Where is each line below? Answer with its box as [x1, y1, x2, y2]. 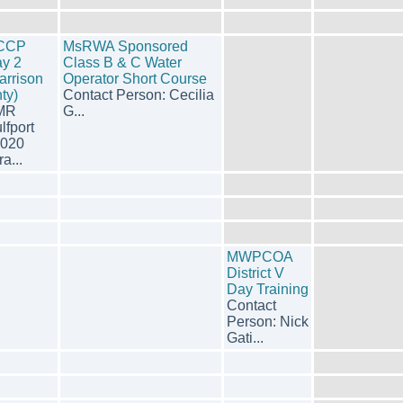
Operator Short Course [63, 71, 207, 86]
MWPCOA [227, 249, 292, 264]
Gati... [227, 330, 264, 345]
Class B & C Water [63, 55, 182, 70]
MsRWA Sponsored [63, 39, 188, 54]
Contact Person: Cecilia [63, 87, 214, 103]
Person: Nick [227, 314, 309, 329]
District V [227, 265, 284, 281]
